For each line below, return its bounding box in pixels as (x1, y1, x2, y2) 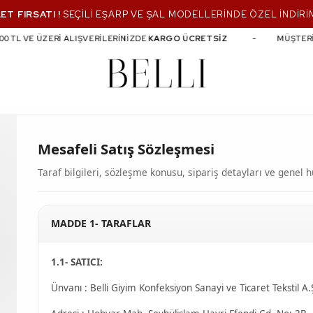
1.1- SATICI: (51, 256, 103, 268)
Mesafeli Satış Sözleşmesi (38, 139, 214, 159)
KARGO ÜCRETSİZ (142, 34, 221, 43)
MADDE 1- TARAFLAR (51, 217, 151, 230)
